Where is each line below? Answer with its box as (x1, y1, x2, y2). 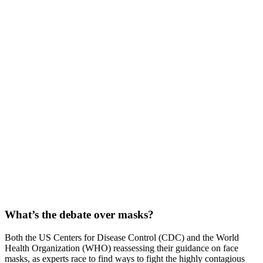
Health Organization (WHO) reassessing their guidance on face (5, 242, 238, 253)
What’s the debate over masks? (5, 208, 154, 221)
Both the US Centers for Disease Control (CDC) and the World (5, 232, 239, 242)
